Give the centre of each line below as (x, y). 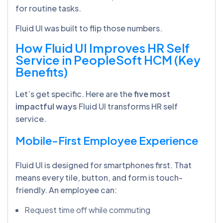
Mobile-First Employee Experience (107, 140)
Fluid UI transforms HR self (127, 106)
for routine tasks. (50, 8)
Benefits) (42, 71)
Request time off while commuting (88, 210)
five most (152, 94)
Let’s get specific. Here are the (75, 94)
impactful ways (46, 106)
